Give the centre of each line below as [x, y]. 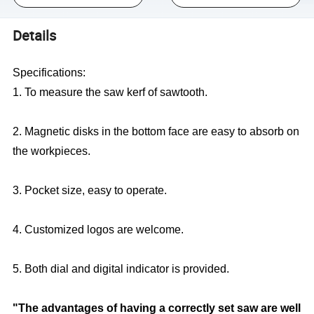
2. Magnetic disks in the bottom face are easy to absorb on [156, 132]
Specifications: [51, 73]
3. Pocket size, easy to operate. [90, 191]
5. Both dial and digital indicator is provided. [121, 269]
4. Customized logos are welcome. [98, 230]
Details [35, 36]
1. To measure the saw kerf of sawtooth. [110, 93]
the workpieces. [52, 151]
